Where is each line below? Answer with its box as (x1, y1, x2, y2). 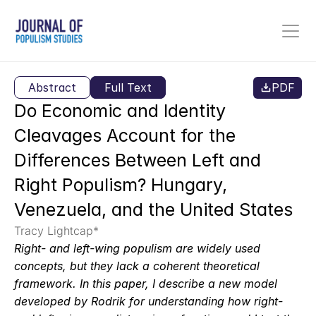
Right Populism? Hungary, (14, 174, 227, 195)
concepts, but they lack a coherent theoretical (14, 259, 260, 273)
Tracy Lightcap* (14, 224, 99, 238)
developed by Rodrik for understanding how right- (14, 294, 283, 308)
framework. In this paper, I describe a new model (14, 276, 277, 291)
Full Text (104, 80, 152, 95)
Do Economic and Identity (14, 100, 226, 121)
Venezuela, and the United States (14, 199, 293, 220)
